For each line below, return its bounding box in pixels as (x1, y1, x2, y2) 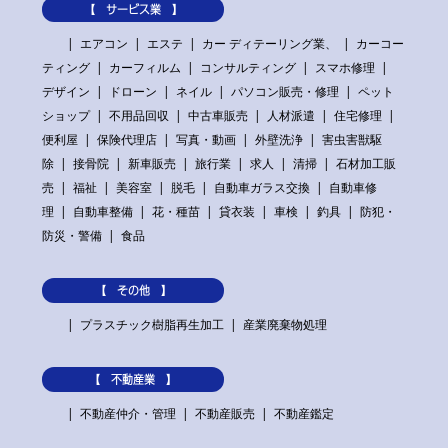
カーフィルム (109, 59, 182, 77)
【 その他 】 (94, 282, 172, 300)
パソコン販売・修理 (231, 83, 340, 101)
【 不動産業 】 (89, 371, 178, 389)
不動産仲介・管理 (79, 405, 176, 423)
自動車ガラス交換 (214, 179, 311, 197)
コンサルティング (200, 59, 297, 77)
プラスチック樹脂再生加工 (79, 316, 224, 334)
